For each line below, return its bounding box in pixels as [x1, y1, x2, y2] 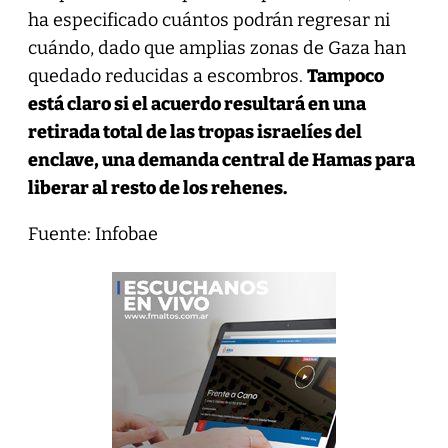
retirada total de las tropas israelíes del [27, 121, 362, 144]
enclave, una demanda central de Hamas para [27, 149, 415, 172]
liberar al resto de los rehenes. [27, 177, 287, 200]
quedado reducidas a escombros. [27, 65, 307, 88]
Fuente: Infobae [27, 223, 158, 246]
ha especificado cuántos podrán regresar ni [27, 9, 390, 32]
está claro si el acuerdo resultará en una [27, 93, 366, 116]
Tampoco [306, 65, 384, 88]
